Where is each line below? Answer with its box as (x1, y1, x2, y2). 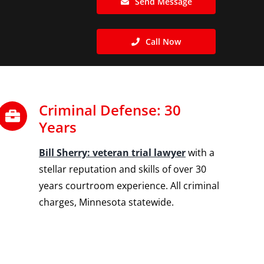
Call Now (146, 36, 181, 47)
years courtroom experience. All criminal (39, 179, 220, 192)
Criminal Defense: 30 (39, 100, 181, 120)
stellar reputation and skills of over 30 (39, 163, 207, 176)
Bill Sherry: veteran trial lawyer (39, 146, 186, 159)
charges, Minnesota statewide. (39, 196, 174, 209)
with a (186, 146, 215, 159)
